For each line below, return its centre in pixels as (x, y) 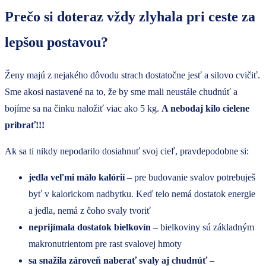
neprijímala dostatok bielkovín (90, 227)
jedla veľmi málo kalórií (77, 178)
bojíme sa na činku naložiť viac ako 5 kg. (83, 109)
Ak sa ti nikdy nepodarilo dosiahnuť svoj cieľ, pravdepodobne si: (127, 151)
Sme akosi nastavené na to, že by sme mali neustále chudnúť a (121, 92)
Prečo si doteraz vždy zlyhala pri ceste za (130, 17)
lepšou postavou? (56, 42)
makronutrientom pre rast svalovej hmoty (105, 244)
